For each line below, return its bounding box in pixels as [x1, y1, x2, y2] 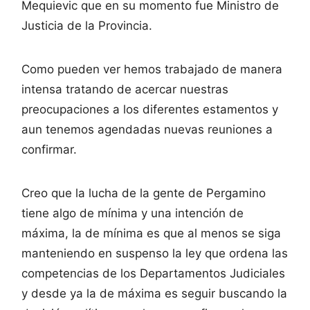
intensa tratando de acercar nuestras [21, 82, 228, 96]
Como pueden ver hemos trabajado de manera [21, 62, 282, 76]
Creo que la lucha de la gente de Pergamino [21, 185, 266, 200]
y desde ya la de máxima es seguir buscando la [21, 286, 287, 300]
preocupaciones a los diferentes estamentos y [21, 102, 278, 116]
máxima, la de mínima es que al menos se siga [21, 226, 281, 240]
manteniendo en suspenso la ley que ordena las [21, 246, 288, 260]
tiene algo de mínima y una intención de [21, 206, 244, 220]
